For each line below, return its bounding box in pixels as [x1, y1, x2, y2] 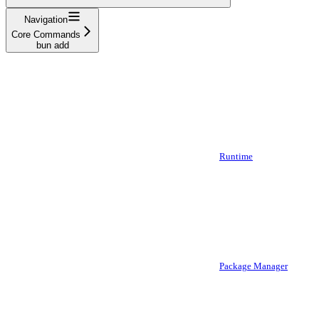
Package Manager [219, 261, 288, 271]
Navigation [24, 14, 68, 25]
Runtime [219, 151, 253, 162]
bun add [36, 39, 69, 51]
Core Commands [11, 28, 80, 40]
